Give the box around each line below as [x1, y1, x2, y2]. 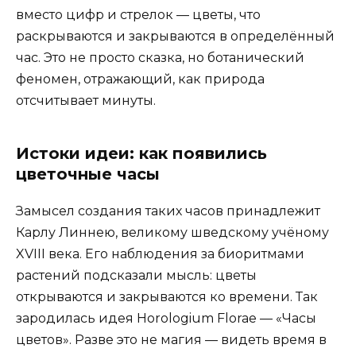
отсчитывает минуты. [16, 92, 156, 108]
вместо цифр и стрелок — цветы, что [16, 6, 261, 22]
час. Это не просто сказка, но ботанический [16, 49, 304, 65]
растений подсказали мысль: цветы [16, 267, 257, 283]
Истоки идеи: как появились [16, 143, 267, 163]
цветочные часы [16, 164, 160, 184]
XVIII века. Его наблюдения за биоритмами [16, 246, 304, 261]
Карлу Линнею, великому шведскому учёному [16, 224, 329, 240]
